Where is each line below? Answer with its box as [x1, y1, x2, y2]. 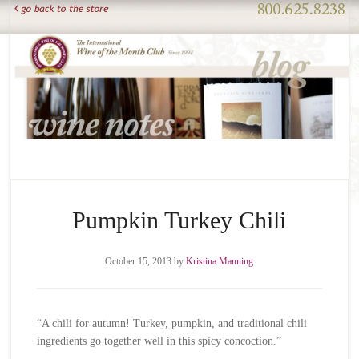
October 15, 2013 [105, 256, 172, 268]
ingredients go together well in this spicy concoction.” [37, 335, 282, 348]
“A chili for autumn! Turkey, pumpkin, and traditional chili [37, 317, 308, 330]
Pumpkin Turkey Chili [72, 207, 287, 234]
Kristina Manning [186, 256, 254, 268]
